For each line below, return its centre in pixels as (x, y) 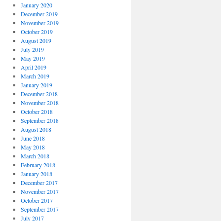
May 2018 (33, 147)
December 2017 (39, 183)
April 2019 (33, 67)
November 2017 (39, 191)
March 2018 (35, 156)
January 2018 (36, 174)
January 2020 (36, 5)
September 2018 (39, 120)
